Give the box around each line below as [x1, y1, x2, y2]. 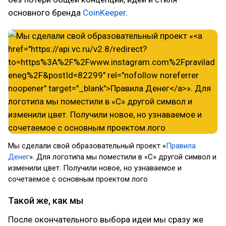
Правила [166, 141, 196, 150]
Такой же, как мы [8, 195, 83, 206]
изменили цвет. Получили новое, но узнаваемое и [8, 163, 182, 173]
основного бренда [8, 8, 83, 18]
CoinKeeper [83, 8, 126, 18]
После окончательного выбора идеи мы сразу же [8, 214, 203, 224]
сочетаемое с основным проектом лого [8, 175, 148, 184]
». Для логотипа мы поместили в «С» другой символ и [29, 152, 216, 161]
